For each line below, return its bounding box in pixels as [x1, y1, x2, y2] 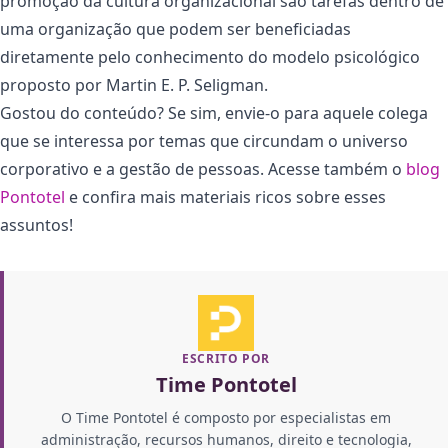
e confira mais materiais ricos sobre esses [65, 186, 386, 209]
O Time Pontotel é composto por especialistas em [61, 408, 391, 428]
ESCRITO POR [182, 350, 270, 368]
